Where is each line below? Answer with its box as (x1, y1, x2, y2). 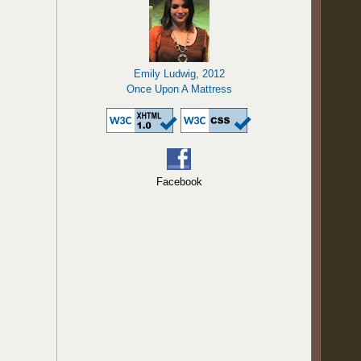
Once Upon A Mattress (126, 83, 232, 95)
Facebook (156, 176, 202, 188)
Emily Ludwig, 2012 (133, 68, 225, 80)
